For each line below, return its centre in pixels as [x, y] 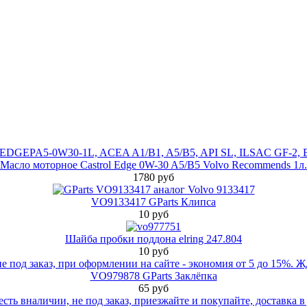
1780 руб [153, 177]
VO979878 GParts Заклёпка [153, 275]
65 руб [153, 288]
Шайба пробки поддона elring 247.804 [153, 238]
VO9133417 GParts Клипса [153, 201]
